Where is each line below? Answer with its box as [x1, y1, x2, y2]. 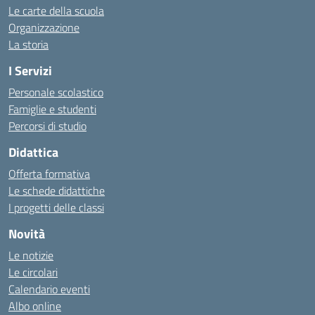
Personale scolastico [8, 84, 103, 101]
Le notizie [8, 247, 53, 264]
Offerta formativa [8, 165, 90, 182]
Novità [8, 224, 45, 243]
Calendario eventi [8, 281, 90, 297]
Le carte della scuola [8, 2, 104, 19]
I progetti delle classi [8, 199, 104, 216]
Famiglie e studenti [8, 101, 96, 117]
